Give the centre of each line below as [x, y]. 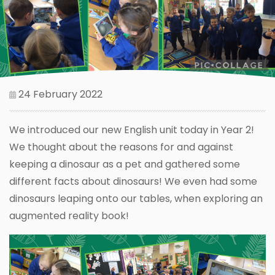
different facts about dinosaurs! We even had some [133, 181]
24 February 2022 [59, 94]
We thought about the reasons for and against [121, 147]
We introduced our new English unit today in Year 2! [132, 130]
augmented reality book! [69, 215]
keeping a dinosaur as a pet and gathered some [125, 164]
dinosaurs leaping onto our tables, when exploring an [136, 198]
